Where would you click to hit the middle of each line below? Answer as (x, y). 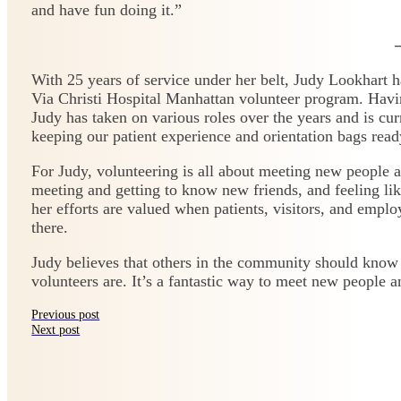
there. (50, 227)
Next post (56, 329)
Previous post (66, 314)
